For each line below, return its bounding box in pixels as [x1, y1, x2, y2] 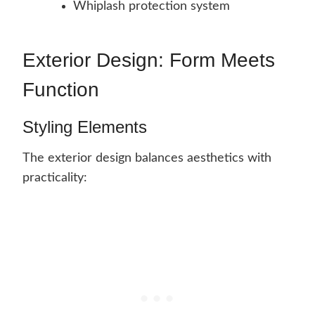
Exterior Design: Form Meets [22, 49, 275, 72]
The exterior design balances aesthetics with [22, 152, 271, 165]
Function [22, 79, 99, 101]
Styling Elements [22, 117, 147, 137]
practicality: [22, 172, 87, 185]
